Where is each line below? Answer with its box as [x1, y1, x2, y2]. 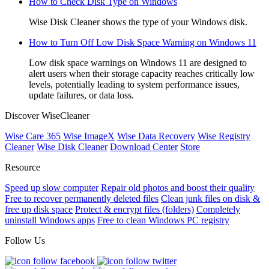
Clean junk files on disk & [161, 193, 260, 204]
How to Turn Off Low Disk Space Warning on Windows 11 [29, 37, 256, 48]
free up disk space [5, 204, 73, 215]
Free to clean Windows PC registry [97, 215, 229, 226]
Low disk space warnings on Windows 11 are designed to [29, 58, 247, 68]
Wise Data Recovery [117, 131, 195, 142]
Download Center [110, 142, 178, 153]
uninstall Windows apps [5, 215, 95, 226]
